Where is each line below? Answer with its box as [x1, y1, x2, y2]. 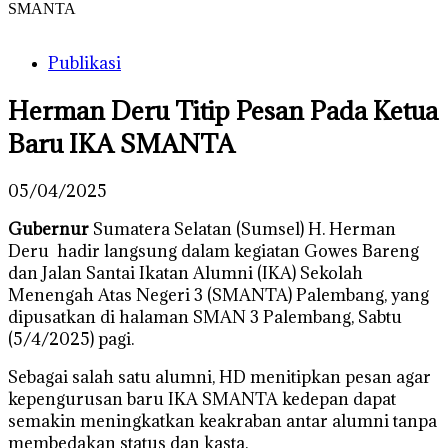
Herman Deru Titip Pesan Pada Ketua [8, 93, 438, 127]
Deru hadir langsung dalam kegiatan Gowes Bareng [8, 239, 419, 262]
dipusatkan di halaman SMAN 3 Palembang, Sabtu [8, 305, 402, 328]
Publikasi [48, 52, 121, 74]
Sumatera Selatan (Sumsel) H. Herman [89, 217, 396, 240]
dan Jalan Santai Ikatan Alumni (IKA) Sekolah [8, 261, 363, 284]
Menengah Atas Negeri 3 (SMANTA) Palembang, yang [8, 283, 429, 306]
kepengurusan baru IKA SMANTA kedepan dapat [8, 387, 396, 410]
